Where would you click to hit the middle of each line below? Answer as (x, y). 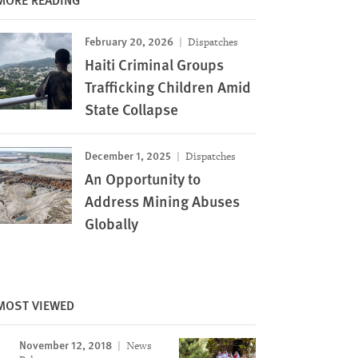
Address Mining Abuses (162, 201)
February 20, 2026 (129, 41)
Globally (111, 223)
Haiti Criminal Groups (154, 64)
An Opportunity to (142, 179)
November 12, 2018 (65, 344)
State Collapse (131, 109)
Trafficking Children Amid (167, 87)
